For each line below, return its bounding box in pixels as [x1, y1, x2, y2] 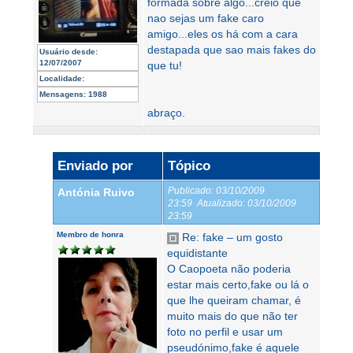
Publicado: [168, 184, 214, 195]
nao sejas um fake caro [147, 11, 264, 24]
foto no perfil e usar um [167, 325, 283, 338]
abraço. [147, 106, 185, 119]
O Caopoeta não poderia [167, 262, 291, 275]
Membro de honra [57, 229, 124, 239]
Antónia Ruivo [58, 185, 135, 199]
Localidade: [39, 73, 84, 83]
